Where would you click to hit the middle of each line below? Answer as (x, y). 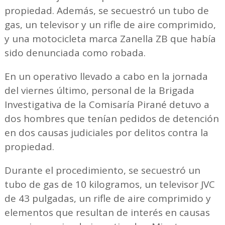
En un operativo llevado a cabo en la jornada (106, 76)
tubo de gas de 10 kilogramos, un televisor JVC (109, 184)
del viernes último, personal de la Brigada (99, 90)
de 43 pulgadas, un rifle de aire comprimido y (107, 198)
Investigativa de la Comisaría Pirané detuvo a (107, 104)
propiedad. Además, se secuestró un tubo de (106, 10)
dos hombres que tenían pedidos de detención (111, 118)
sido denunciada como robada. (75, 52)
